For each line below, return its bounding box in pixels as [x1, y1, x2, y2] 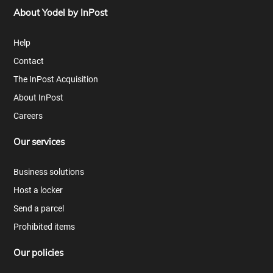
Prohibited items [13, 222, 76, 232]
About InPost [13, 93, 64, 103]
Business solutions [13, 167, 85, 177]
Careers [13, 111, 43, 121]
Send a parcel [13, 204, 65, 214]
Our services [13, 136, 65, 148]
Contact [13, 56, 44, 66]
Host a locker [13, 185, 63, 196]
